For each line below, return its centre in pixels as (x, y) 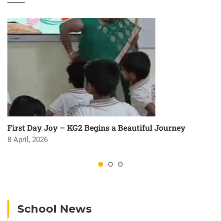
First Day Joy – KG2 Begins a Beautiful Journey (96, 128)
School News (55, 209)
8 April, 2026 (28, 140)
